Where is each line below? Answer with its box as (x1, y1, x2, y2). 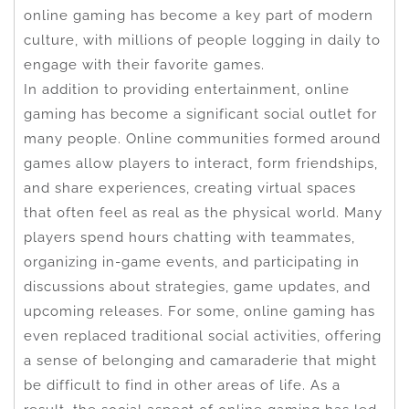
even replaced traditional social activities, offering (24, 327, 382, 344)
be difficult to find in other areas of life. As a (24, 376, 341, 393)
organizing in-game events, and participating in (24, 253, 360, 270)
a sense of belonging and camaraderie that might (24, 351, 377, 369)
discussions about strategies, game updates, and (24, 278, 371, 295)
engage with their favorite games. (24, 56, 265, 73)
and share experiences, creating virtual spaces (24, 179, 356, 196)
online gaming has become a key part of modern (24, 6, 373, 24)
